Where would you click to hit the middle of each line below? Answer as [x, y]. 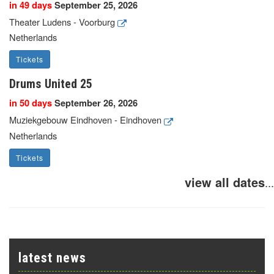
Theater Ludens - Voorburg [63, 21]
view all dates [225, 182]
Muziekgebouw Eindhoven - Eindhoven [87, 120]
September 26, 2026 [95, 103]
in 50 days [31, 103]
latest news [52, 257]
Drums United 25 [51, 84]
